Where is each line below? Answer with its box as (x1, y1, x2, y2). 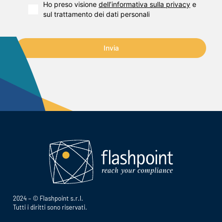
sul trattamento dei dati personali (43, 10, 150, 19)
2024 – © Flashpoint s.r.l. (13, 194, 87, 203)
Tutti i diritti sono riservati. (13, 203, 87, 212)
